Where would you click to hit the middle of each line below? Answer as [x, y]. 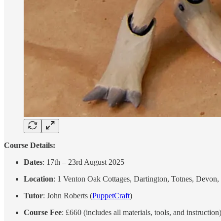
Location [38, 179]
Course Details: [30, 145]
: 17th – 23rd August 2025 [83, 162]
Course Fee [43, 212]
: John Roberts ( [68, 195]
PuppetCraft [111, 195]
